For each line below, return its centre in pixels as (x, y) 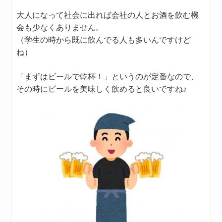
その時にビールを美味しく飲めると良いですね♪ (102, 89)
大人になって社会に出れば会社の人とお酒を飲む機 (108, 15)
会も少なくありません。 (60, 28)
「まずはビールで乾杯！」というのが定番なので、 (108, 77)
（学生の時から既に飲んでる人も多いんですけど (104, 40)
